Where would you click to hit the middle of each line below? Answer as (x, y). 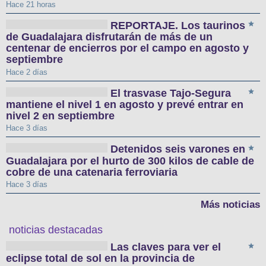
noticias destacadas (56, 230)
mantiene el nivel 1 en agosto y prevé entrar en (125, 105)
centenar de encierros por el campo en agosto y (127, 48)
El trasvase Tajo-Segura (171, 93)
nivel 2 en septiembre (60, 116)
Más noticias (230, 205)
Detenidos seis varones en (178, 149)
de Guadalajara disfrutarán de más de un (109, 37)
